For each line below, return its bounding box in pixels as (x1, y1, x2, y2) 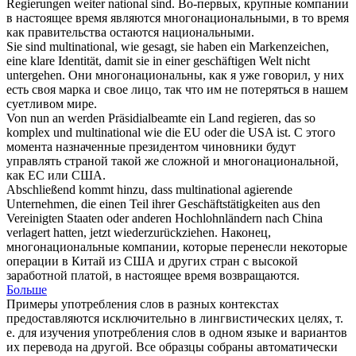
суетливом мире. (6, 97, 97, 111)
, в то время (286, 11, 349, 25)
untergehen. (6, 68, 65, 83)
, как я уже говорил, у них (203, 68, 344, 83)
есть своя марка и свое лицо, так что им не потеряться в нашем (6, 83, 348, 97)
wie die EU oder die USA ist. (141, 126, 291, 140)
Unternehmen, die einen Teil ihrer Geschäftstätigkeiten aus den (6, 197, 320, 211)
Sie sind (6, 40, 49, 54)
